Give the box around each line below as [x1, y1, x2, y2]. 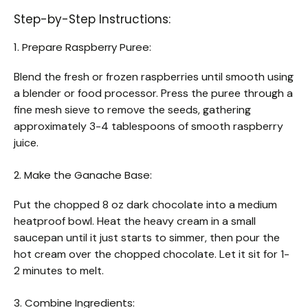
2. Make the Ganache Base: [14, 167, 152, 182]
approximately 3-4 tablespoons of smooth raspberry [14, 118, 283, 133]
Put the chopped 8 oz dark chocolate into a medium [14, 197, 277, 212]
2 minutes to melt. [14, 263, 104, 278]
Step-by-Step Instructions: [14, 10, 170, 27]
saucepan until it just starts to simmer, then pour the [14, 230, 280, 245]
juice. [14, 135, 38, 150]
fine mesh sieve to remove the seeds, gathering [14, 102, 251, 117]
